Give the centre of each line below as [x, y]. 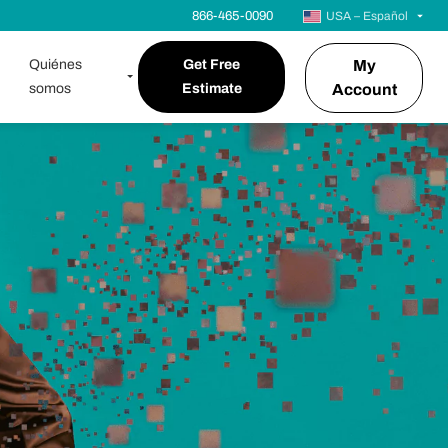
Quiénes [55, 64]
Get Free [212, 64]
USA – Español [367, 16]
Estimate [211, 88]
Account [364, 89]
